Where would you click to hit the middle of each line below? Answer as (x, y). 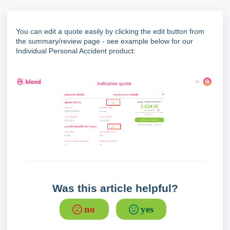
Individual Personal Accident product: (75, 51)
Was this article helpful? (115, 188)
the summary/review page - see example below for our (104, 41)
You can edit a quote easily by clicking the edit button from (110, 31)
